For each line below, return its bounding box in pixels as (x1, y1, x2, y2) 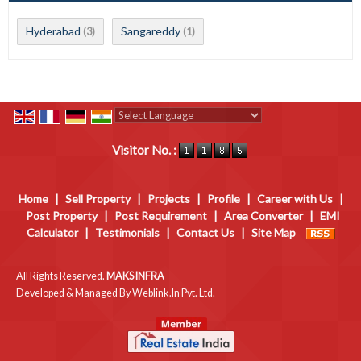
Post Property (25, 209, 98, 223)
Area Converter (223, 209, 303, 223)
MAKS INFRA (106, 269, 164, 282)
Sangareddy (121, 23, 180, 38)
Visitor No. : (111, 143, 179, 158)
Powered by (114, 125, 177, 139)
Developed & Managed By (16, 286, 132, 299)
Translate (214, 125, 262, 139)
